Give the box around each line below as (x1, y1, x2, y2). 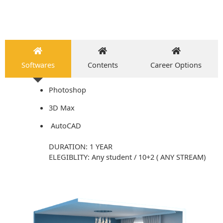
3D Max (48, 103, 75, 113)
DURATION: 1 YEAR (48, 141, 112, 151)
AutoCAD (48, 120, 81, 130)
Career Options (150, 60, 202, 70)
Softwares (21, 60, 55, 70)
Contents (87, 60, 118, 70)
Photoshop (48, 85, 86, 95)
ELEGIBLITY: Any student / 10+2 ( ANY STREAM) (48, 151, 206, 162)
